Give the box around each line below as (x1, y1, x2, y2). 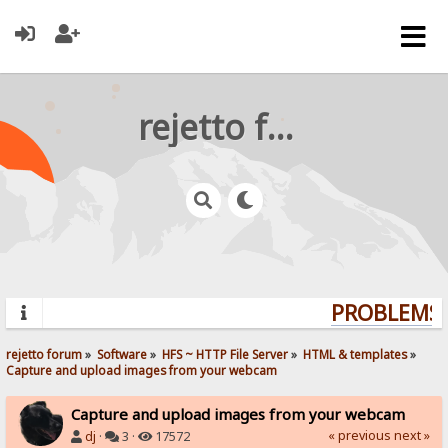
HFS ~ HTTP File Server (162, 345, 289, 362)
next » (393, 426, 430, 444)
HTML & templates (303, 345, 408, 362)
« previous (327, 426, 391, 444)
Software (97, 345, 148, 362)
